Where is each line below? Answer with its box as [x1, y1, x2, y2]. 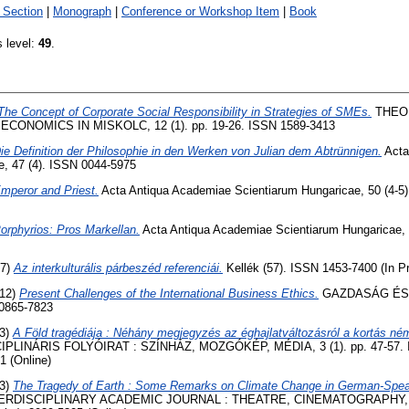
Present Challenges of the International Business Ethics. [19, 287, 319, 301]
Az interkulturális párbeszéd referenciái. [14, 261, 223, 276]
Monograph [53, 5, 111, 19]
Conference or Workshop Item [121, 5, 279, 19]
